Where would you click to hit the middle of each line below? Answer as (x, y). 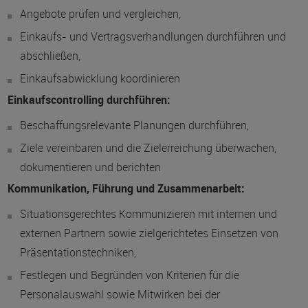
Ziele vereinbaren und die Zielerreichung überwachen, (148, 148)
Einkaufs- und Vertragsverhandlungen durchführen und (153, 36)
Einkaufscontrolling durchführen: (89, 100)
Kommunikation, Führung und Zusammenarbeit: (126, 188)
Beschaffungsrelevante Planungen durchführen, (134, 125)
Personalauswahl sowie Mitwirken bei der (120, 294)
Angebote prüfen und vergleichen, (100, 14)
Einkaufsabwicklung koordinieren (100, 78)
